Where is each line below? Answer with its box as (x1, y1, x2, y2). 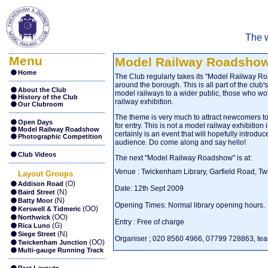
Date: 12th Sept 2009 (115, 184, 184, 193)
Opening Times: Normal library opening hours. (115, 201, 265, 209)
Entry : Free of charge (115, 218, 184, 226)
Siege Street (18, 230, 56, 237)
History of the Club (18, 93, 78, 100)
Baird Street (18, 188, 55, 196)
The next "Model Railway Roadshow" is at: (115, 154, 252, 162)
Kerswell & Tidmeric (18, 205, 81, 212)
